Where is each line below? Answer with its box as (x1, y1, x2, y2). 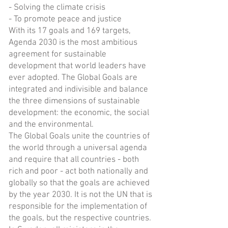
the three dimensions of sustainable (9, 96, 140, 106)
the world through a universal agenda (9, 143, 147, 153)
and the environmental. (9, 120, 94, 130)
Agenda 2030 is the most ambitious (9, 38, 137, 48)
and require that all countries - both (9, 155, 139, 165)
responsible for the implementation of (9, 202, 147, 212)
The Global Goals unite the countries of (9, 131, 150, 141)
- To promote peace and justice (9, 14, 122, 24)
